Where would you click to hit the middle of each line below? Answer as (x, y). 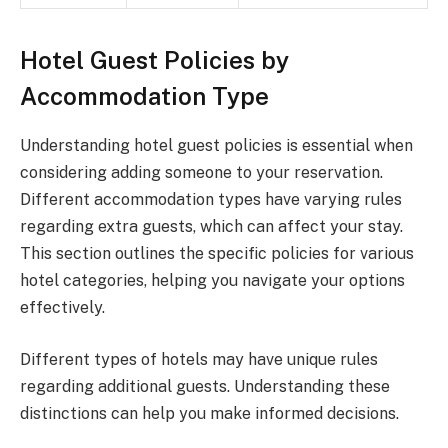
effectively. (62, 308)
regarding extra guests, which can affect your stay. (211, 227)
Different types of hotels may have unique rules (199, 359)
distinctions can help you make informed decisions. (209, 413)
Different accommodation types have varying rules (211, 200)
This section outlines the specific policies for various (217, 254)
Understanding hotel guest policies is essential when (216, 146)
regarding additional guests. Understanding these (205, 386)
